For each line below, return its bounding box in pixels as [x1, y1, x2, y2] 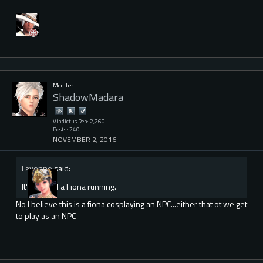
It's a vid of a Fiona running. [22, 180, 116, 193]
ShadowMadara [53, 89, 123, 106]
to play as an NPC [16, 210, 76, 222]
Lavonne [22, 161, 52, 174]
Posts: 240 [53, 124, 80, 134]
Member [53, 80, 73, 90]
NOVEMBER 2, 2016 [53, 133, 116, 145]
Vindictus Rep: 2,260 [53, 116, 105, 126]
